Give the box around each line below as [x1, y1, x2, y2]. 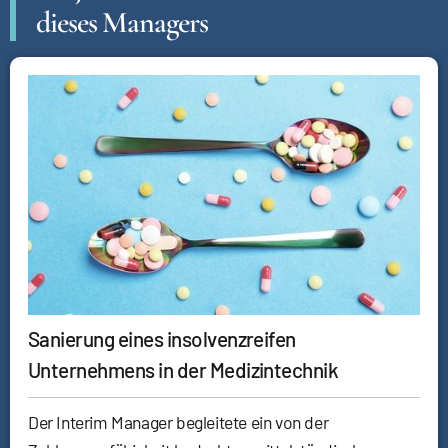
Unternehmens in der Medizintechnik [28, 357, 339, 383]
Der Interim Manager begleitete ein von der [28, 411, 329, 434]
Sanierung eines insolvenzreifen [28, 326, 296, 352]
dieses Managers [36, 4, 208, 42]
